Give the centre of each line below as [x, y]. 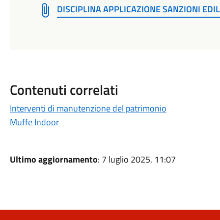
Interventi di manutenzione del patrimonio [88, 108]
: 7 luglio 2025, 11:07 [137, 159]
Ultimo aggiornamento [54, 159]
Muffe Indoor [34, 122]
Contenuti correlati [64, 90]
